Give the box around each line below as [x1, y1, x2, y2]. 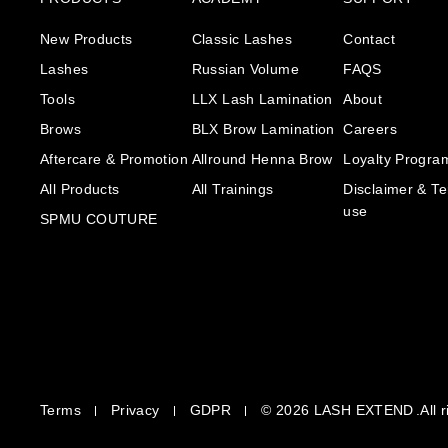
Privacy [110, 402, 160, 419]
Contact [343, 30, 395, 47]
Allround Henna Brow [191, 150, 333, 167]
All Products [40, 180, 120, 197]
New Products [40, 30, 133, 47]
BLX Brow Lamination [191, 120, 335, 137]
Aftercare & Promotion [40, 150, 188, 167]
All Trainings [191, 180, 274, 197]
